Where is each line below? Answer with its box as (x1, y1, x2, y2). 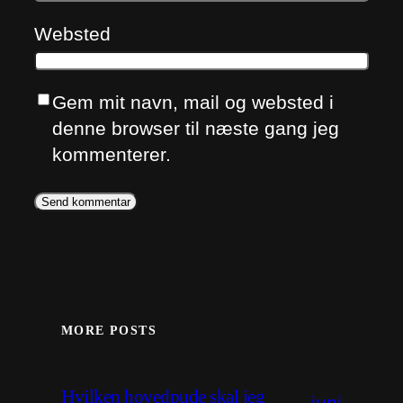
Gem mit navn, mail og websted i (52, 92, 334, 113)
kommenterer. (52, 144, 171, 166)
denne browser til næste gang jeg (52, 118, 339, 139)
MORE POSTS (61, 324, 157, 338)
